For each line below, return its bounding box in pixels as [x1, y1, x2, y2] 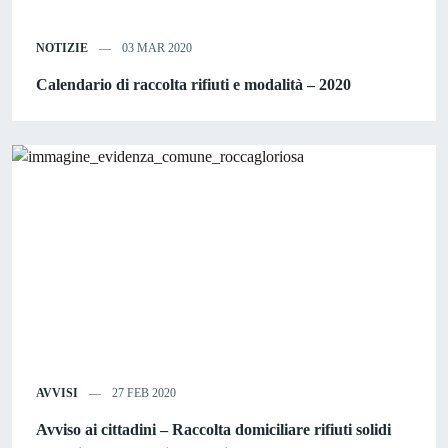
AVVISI [36, 386, 78, 401]
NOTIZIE [36, 41, 88, 56]
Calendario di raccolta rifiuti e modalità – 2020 [36, 76, 351, 94]
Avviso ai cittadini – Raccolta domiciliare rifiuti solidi [36, 421, 391, 439]
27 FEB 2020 [109, 386, 176, 401]
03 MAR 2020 [119, 41, 192, 56]
